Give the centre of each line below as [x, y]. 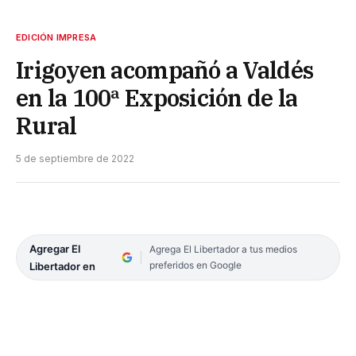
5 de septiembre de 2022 [75, 158]
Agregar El [55, 248]
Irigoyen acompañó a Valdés [165, 70]
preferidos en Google [195, 265]
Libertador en [62, 266]
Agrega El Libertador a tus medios [223, 249]
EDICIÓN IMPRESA [56, 37]
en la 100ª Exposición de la [157, 97]
